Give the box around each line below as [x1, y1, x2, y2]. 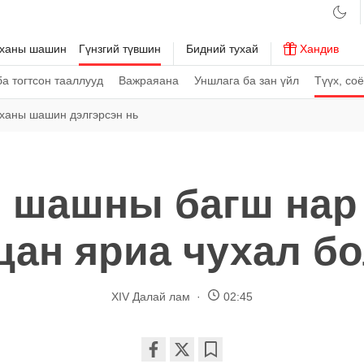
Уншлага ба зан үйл [194, 74, 299, 87]
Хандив [297, 42, 339, 55]
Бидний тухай [186, 42, 258, 55]
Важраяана [119, 74, 179, 87]
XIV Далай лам [111, 289, 193, 303]
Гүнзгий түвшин [79, 42, 161, 55]
